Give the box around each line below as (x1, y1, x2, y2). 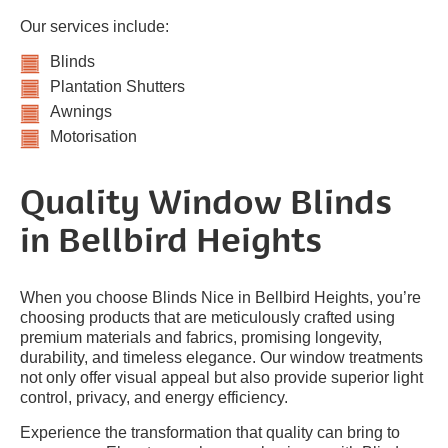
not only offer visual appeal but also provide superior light (20, 369, 423, 387)
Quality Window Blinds (20, 190, 392, 223)
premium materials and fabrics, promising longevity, (20, 329, 382, 347)
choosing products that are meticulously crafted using (20, 309, 395, 327)
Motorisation (50, 128, 137, 146)
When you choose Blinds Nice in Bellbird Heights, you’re (20, 289, 421, 307)
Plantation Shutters (50, 78, 185, 96)
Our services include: (20, 18, 169, 36)
